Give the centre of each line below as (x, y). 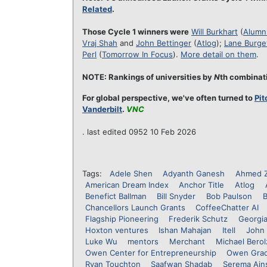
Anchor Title (202, 185)
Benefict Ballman (116, 196)
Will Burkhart (215, 32)
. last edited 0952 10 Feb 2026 (139, 132)
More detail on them (218, 54)
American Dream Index (127, 185)
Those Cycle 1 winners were (136, 32)
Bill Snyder (176, 196)
